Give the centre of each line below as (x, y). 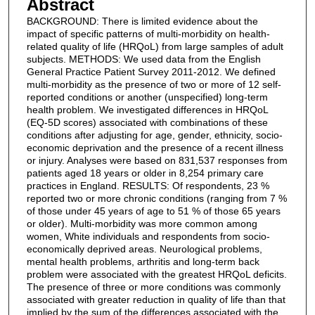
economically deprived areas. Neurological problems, (144, 249)
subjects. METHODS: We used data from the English (143, 59)
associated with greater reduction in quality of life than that (156, 299)
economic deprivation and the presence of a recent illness (155, 147)
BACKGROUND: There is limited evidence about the (142, 21)
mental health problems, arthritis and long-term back (143, 261)
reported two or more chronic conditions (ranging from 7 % (156, 198)
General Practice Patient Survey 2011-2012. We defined (151, 71)
